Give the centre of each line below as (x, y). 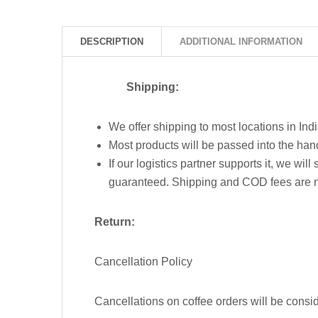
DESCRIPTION (112, 41)
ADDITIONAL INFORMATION (241, 41)
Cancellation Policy (143, 261)
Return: (115, 221)
